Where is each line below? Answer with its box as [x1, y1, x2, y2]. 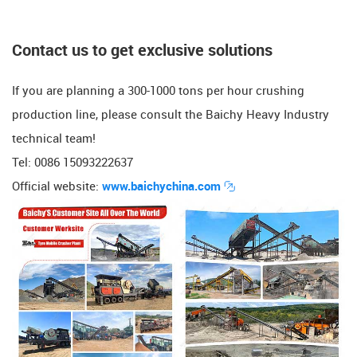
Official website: [12, 180, 102, 194]
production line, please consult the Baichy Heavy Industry [12, 108, 329, 122]
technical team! [12, 132, 96, 146]
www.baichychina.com [102, 180, 224, 194]
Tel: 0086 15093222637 [12, 156, 133, 170]
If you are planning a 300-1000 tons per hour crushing [12, 84, 304, 98]
